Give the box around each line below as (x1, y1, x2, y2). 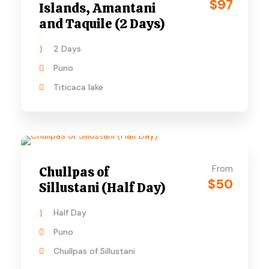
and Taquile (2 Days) (39, 15, 165, 32)
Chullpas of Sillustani (53, 246, 135, 256)
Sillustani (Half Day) (39, 179, 166, 196)
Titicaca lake (53, 82, 103, 92)
